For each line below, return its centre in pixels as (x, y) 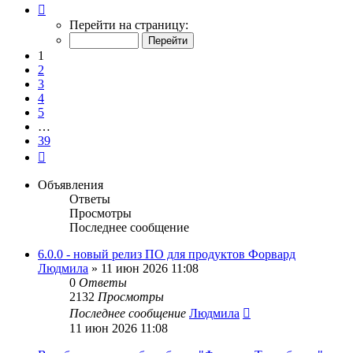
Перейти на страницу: (129, 24)
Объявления (71, 184)
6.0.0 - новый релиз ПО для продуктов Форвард (167, 254)
